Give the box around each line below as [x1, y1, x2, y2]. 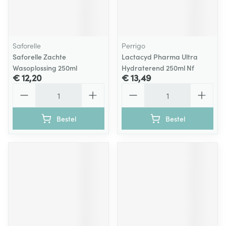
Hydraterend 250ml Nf [122, 63, 194, 73]
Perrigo [122, 40, 145, 50]
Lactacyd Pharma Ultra [122, 51, 198, 62]
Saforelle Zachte [13, 51, 66, 62]
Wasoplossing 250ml [13, 63, 77, 73]
